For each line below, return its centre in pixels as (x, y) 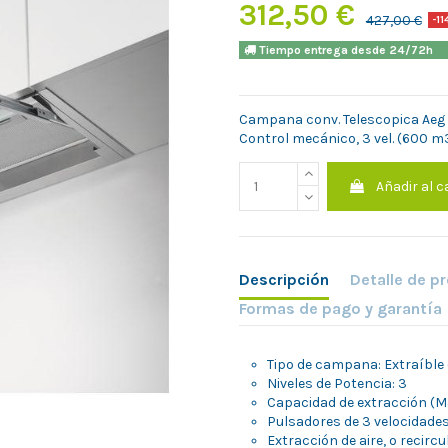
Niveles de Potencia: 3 (337, 384)
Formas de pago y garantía (340, 308)
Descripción (284, 279)
